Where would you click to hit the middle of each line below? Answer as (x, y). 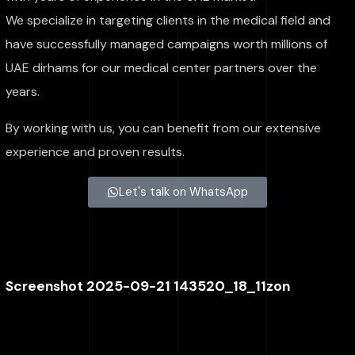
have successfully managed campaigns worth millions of (167, 44)
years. (23, 92)
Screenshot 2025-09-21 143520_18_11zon (148, 286)
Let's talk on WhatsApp (183, 192)
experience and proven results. (95, 152)
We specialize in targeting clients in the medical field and (168, 20)
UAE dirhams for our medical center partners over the (162, 68)
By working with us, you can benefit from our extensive (164, 128)
